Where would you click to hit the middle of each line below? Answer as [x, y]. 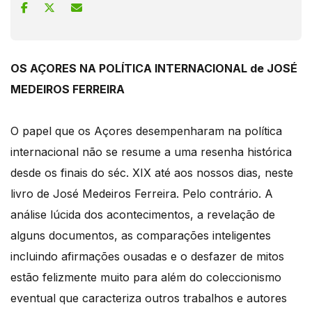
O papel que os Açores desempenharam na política [146, 131]
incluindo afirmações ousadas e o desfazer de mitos [147, 256]
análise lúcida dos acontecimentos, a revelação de [143, 214]
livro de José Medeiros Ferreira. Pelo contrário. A [142, 193]
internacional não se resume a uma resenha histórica [151, 151]
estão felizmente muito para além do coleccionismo [146, 277]
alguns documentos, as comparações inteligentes [141, 235]
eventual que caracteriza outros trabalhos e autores [149, 298]
